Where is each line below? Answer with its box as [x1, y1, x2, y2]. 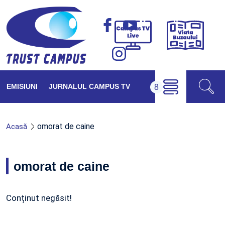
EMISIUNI [7, 82, 38, 90]
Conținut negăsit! [6, 193, 72, 203]
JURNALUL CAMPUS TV [49, 82, 130, 90]
